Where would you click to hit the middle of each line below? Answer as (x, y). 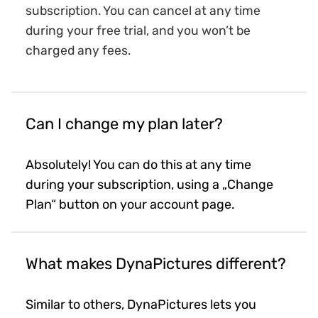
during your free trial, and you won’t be (138, 31)
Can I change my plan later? (124, 124)
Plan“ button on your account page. (130, 205)
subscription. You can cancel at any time (143, 11)
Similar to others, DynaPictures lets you (141, 305)
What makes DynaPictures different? (156, 264)
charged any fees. (78, 51)
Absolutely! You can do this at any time (138, 165)
